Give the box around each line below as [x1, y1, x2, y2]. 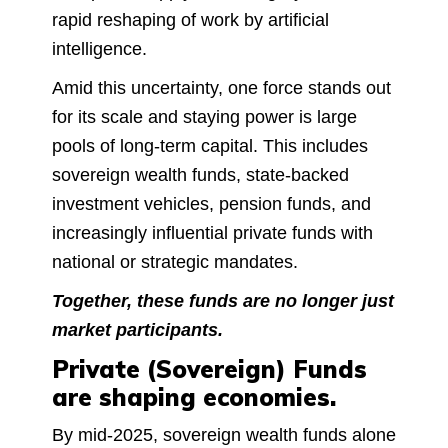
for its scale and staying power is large [52, 106, 357, 127]
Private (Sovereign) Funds [52, 353, 367, 384]
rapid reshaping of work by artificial [52, 9, 329, 30]
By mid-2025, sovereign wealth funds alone [52, 424, 396, 445]
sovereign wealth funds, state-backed [52, 164, 349, 185]
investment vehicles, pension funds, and [52, 193, 371, 214]
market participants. [52, 319, 228, 340]
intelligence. [52, 38, 147, 59]
